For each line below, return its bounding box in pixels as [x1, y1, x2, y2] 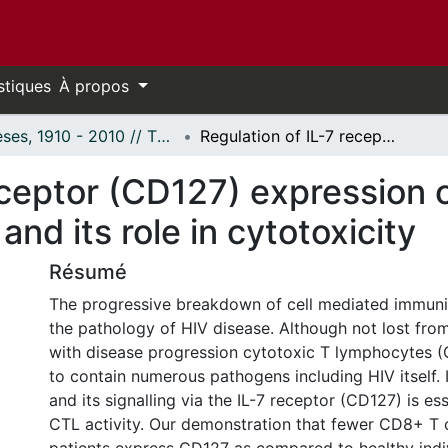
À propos [59, 76, 134, 96]
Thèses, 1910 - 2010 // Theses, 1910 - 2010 [157, 126, 170, 146]
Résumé [49, 260, 127, 284]
